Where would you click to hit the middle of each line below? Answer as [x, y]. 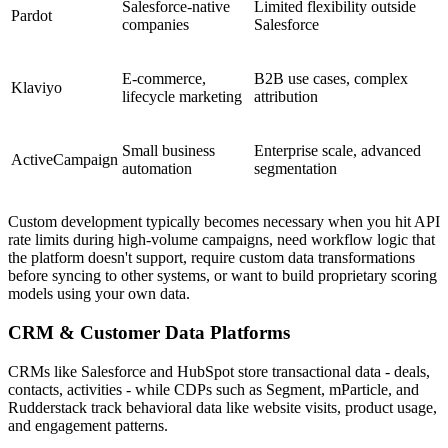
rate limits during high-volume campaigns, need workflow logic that [221, 240]
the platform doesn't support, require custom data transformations [211, 258]
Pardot [31, 16]
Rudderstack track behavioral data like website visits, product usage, [222, 407]
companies [155, 25]
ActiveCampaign [64, 160]
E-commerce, [164, 79]
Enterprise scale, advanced [337, 151]
